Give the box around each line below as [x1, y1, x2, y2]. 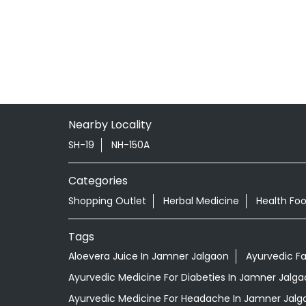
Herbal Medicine [163, 193, 239, 208]
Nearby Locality [68, 116, 152, 133]
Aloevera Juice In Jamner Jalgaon [68, 249, 229, 264]
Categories [68, 172, 128, 189]
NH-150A [111, 137, 150, 152]
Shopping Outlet [68, 193, 146, 208]
